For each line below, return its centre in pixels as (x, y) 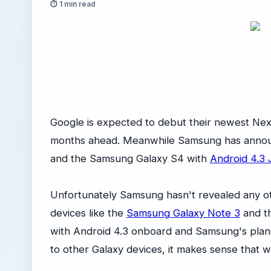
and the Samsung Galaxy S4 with (130, 158)
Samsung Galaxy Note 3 (183, 213)
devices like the (88, 213)
